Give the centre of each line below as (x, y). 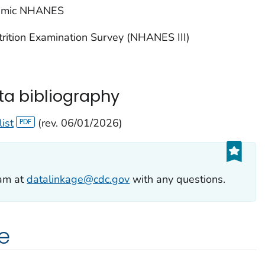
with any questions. (178, 180)
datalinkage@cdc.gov (78, 180)
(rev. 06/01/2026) (79, 123)
